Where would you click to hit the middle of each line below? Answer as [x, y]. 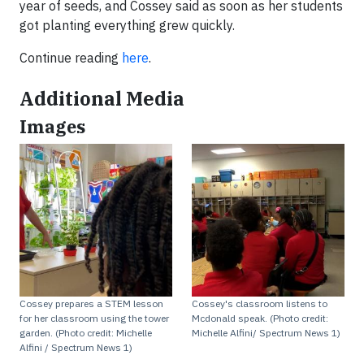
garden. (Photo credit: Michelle [86, 333]
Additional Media [102, 98]
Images [52, 127]
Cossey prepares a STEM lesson [91, 303]
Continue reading [71, 58]
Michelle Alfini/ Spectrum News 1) [266, 333]
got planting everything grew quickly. [130, 25]
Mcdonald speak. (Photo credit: [260, 318]
